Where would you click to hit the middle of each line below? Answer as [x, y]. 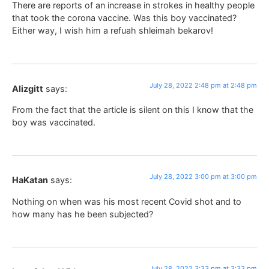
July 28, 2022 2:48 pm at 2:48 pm [203, 85]
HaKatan [30, 180]
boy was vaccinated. [54, 122]
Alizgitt [28, 88]
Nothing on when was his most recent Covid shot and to [127, 201]
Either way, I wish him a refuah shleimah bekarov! [113, 31]
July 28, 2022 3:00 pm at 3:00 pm [203, 177]
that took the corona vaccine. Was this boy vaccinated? [124, 18]
